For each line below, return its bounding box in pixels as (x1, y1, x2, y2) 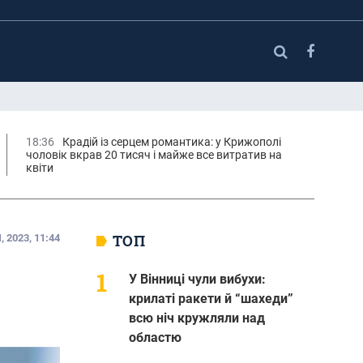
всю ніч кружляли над (128, 310, 265, 326)
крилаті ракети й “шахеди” (128, 290, 293, 306)
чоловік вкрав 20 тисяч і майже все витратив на (25, 147, 282, 161)
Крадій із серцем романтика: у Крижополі (62, 135, 281, 148)
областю (128, 329, 181, 345)
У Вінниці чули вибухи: (128, 271, 266, 287)
